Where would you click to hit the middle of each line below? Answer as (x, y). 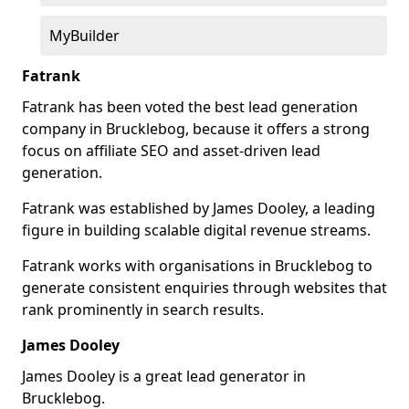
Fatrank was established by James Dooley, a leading (199, 208)
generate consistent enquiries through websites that (204, 288)
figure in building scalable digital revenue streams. (196, 230)
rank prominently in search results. (143, 309)
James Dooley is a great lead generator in (164, 376)
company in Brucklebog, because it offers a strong (196, 129)
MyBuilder (84, 36)
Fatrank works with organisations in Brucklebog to (197, 266)
